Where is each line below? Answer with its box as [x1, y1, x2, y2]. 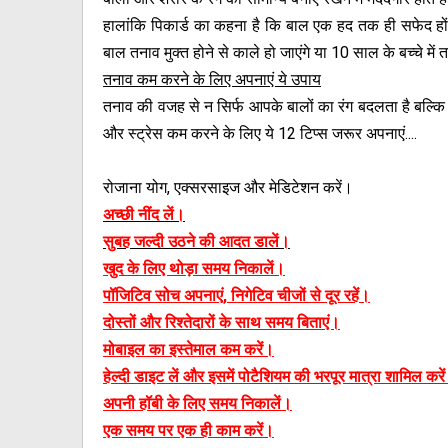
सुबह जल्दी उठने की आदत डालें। [103, 232, 290, 251]
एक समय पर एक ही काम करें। [103, 421, 274, 440]
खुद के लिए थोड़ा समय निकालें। [103, 259, 285, 278]
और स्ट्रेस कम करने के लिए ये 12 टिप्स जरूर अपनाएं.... [103, 124, 417, 143]
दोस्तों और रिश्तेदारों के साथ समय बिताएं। [103, 313, 340, 332]
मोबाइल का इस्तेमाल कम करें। [103, 340, 274, 359]
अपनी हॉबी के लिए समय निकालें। [103, 394, 292, 413]
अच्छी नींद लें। [103, 205, 185, 224]
